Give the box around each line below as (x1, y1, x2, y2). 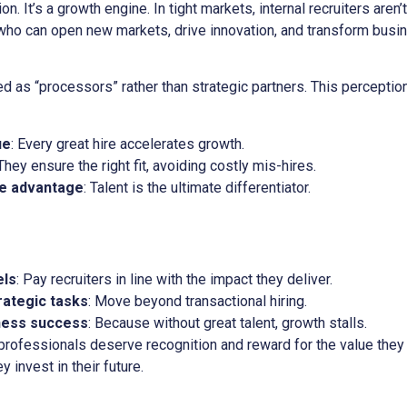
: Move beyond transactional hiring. (88, 292, 307, 310)
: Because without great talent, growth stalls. (88, 313, 367, 332)
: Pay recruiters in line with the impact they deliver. (16, 270, 333, 288)
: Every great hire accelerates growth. (11, 134, 244, 153)
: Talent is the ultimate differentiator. (84, 178, 311, 196)
